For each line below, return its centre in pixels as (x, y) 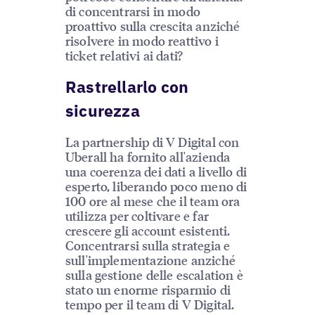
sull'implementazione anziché (150, 259)
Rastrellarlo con (127, 86)
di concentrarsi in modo (133, 11)
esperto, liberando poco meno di (156, 186)
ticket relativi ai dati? (124, 55)
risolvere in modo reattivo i (142, 40)
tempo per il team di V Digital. (150, 304)
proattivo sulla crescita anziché (153, 25)
